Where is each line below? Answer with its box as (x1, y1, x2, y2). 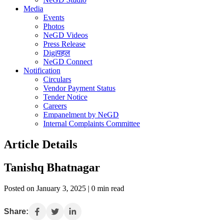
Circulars (43, 75, 71, 83)
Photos (43, 22, 64, 30)
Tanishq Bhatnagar (4, 161, 100, 174)
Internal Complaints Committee (43, 119, 140, 128)
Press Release (43, 40, 85, 48)
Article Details (4, 137, 77, 151)
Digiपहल (43, 49, 70, 57)
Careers (43, 102, 67, 110)
